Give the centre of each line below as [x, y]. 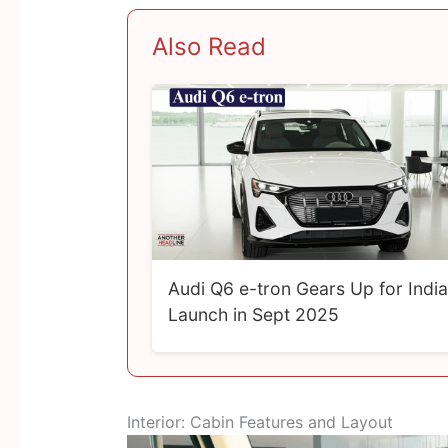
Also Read [208, 47]
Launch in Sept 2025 [253, 315]
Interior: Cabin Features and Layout [259, 422]
